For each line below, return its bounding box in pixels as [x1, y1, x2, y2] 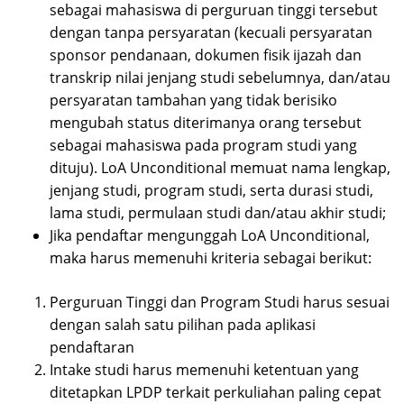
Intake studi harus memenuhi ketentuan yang [50, 360, 359, 381]
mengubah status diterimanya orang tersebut [50, 113, 362, 133]
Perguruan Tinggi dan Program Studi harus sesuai [50, 292, 390, 313]
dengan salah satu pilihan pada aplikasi [50, 315, 316, 335]
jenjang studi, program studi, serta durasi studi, [50, 180, 373, 201]
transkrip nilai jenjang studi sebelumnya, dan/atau [50, 68, 390, 88]
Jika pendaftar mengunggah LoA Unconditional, [50, 225, 370, 246]
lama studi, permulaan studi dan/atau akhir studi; [50, 203, 390, 224]
